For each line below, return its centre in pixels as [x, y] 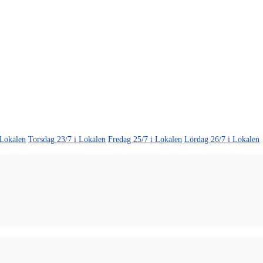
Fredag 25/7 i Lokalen [145, 139]
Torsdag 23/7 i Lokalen [67, 139]
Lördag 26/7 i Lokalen [222, 139]
